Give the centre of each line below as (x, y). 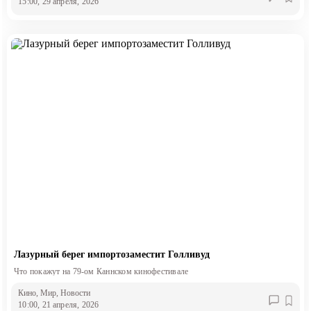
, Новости (74, 293)
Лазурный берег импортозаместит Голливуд (111, 254)
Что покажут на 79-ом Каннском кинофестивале (101, 271)
